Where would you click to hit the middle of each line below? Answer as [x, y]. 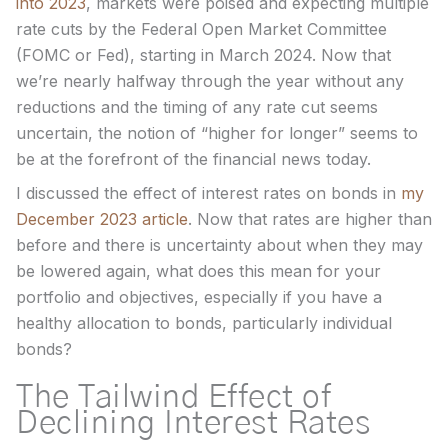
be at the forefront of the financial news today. [193, 158]
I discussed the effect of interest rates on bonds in [208, 192]
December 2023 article [102, 218]
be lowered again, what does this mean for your [198, 270]
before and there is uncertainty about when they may [219, 244]
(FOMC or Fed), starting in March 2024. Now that [203, 54]
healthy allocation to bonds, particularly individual [204, 322]
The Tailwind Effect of [173, 396]
